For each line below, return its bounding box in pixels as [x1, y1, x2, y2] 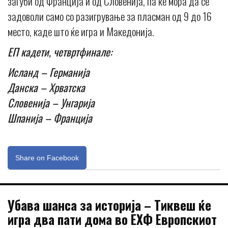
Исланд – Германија [8, 64, 90, 80]
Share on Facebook [15, 153, 79, 162]
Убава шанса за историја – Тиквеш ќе [8, 195, 211, 214]
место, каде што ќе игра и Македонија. [8, 23, 154, 39]
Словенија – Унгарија [8, 94, 95, 110]
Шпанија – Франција [8, 109, 92, 126]
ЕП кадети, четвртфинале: [8, 43, 112, 60]
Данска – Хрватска [8, 79, 85, 95]
